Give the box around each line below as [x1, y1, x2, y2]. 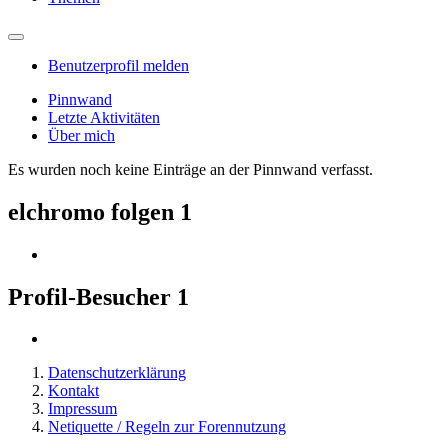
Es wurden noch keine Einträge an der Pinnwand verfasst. [8, 160, 373, 178]
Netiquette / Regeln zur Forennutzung [48, 418, 286, 436]
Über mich [48, 126, 115, 144]
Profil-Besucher [8, 283, 177, 310]
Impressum [48, 400, 117, 418]
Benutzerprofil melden [48, 56, 189, 74]
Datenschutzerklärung [48, 364, 186, 382]
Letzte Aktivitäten [48, 108, 160, 126]
